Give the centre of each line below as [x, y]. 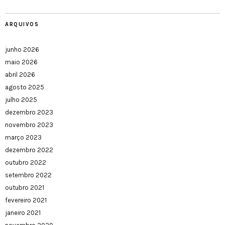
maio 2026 [21, 62]
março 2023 [23, 138]
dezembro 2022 [29, 150]
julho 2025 [21, 100]
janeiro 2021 [23, 213]
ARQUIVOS [22, 25]
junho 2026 [22, 50]
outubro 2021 [25, 188]
